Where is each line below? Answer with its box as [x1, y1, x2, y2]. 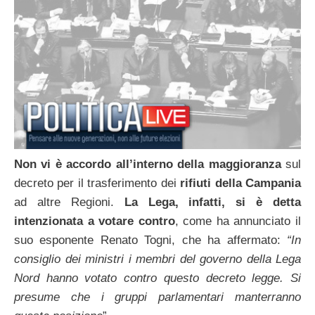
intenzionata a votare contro [14, 214, 175, 229]
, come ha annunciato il [174, 214, 302, 229]
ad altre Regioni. [14, 195, 124, 210]
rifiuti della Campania [176, 176, 302, 191]
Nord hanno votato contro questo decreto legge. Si [14, 271, 301, 285]
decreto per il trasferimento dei [14, 176, 176, 191]
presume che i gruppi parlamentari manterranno [14, 290, 301, 304]
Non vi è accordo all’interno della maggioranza [14, 157, 281, 172]
